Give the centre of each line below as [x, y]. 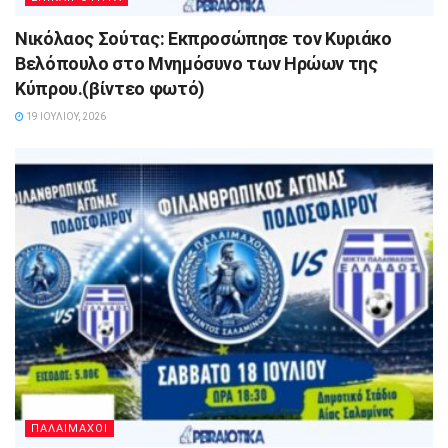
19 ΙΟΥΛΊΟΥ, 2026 [65, 116]
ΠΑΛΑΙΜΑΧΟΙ [69, 428]
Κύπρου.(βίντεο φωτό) [110, 88]
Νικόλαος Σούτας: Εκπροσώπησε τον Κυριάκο [203, 38]
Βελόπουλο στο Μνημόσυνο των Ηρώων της [196, 63]
